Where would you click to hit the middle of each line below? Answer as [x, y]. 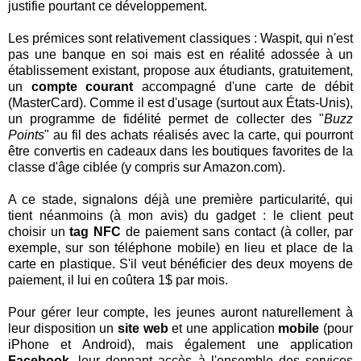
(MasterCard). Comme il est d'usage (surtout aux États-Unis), [180, 102]
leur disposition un [63, 328]
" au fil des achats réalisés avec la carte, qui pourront [199, 135]
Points [26, 135]
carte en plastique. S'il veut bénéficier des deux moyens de [180, 263]
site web [143, 328]
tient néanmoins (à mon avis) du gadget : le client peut [180, 215]
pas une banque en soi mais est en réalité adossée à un [180, 54]
